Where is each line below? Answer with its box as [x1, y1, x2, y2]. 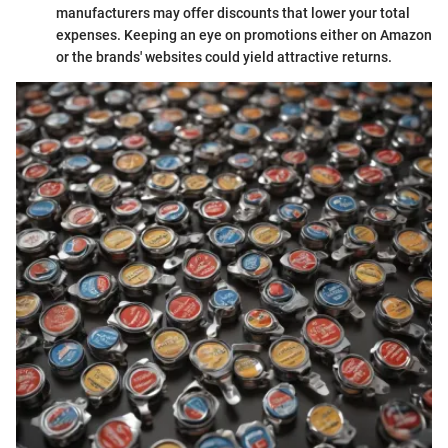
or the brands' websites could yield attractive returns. [56, 49, 392, 66]
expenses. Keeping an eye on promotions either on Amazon [56, 27, 432, 44]
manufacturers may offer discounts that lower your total [56, 5, 410, 22]
